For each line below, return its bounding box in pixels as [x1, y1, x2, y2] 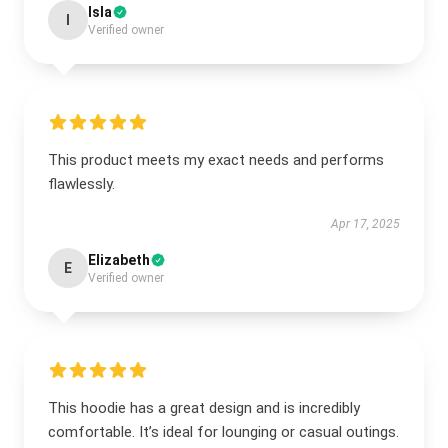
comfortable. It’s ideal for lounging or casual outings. [48, 423, 399, 441]
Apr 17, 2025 [331, 217, 400, 231]
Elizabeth [88, 252, 150, 268]
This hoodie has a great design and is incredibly [48, 399, 360, 417]
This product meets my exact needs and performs [48, 151, 384, 169]
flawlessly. [48, 175, 115, 193]
